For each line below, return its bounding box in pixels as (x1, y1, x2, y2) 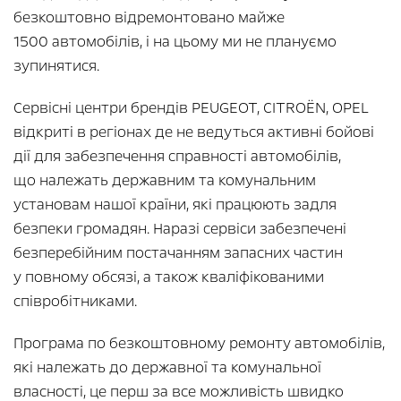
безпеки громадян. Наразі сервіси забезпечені (13, 218, 346, 239)
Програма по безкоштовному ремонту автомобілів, (13, 332, 385, 354)
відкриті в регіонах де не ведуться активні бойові (13, 121, 374, 142)
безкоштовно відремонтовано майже (13, 6, 285, 28)
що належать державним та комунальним (13, 169, 316, 191)
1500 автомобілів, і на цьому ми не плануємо (13, 30, 337, 52)
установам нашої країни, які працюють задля (13, 193, 337, 215)
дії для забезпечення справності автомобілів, (13, 145, 341, 166)
